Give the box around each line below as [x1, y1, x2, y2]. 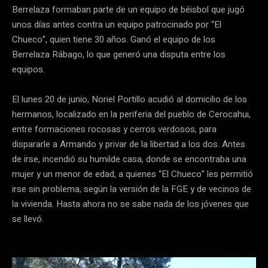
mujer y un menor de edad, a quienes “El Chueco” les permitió [12, 167, 253, 181]
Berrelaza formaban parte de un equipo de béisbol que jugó [12, 3, 245, 17]
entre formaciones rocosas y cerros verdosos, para [12, 123, 217, 136]
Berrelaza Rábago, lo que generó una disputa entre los [12, 48, 226, 62]
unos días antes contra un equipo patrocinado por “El [12, 18, 221, 32]
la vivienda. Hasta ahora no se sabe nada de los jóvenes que [12, 197, 249, 211]
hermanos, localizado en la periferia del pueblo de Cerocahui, [12, 108, 251, 121]
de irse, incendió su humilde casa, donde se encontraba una [12, 153, 246, 166]
